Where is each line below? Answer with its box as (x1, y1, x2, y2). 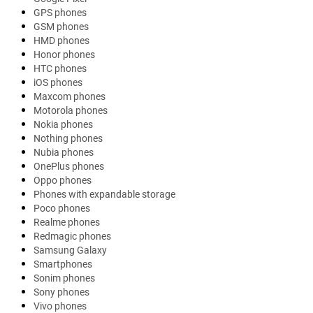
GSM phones (34, 20, 89, 32)
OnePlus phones (34, 160, 104, 172)
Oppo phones (34, 174, 92, 186)
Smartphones (34, 258, 92, 270)
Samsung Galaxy (34, 244, 107, 256)
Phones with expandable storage (34, 188, 175, 200)
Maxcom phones (34, 90, 105, 102)
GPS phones (34, 6, 87, 18)
